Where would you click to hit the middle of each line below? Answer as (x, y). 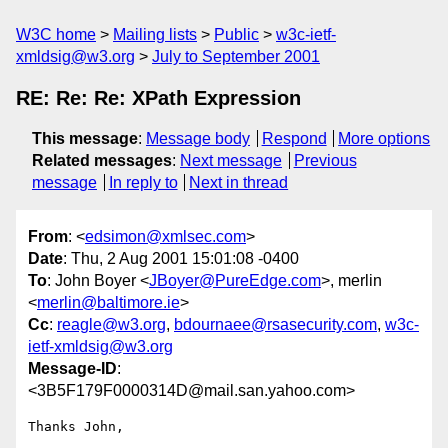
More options (384, 138)
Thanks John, (76, 427)
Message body (198, 138)
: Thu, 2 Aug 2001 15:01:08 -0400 (181, 259)
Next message (231, 160)
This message (85, 138)
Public (236, 34)
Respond (294, 138)
